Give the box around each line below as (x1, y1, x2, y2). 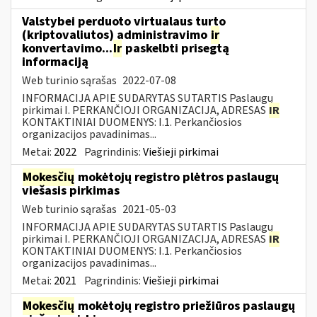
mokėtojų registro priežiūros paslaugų (75, 296, 295, 315)
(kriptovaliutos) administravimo (22, 25, 210, 44)
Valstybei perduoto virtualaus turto (22, 12, 226, 30)
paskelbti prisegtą (122, 39, 229, 57)
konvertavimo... (22, 39, 113, 57)
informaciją (22, 52, 88, 71)
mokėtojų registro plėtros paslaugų (75, 168, 279, 186)
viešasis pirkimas (22, 181, 120, 200)
